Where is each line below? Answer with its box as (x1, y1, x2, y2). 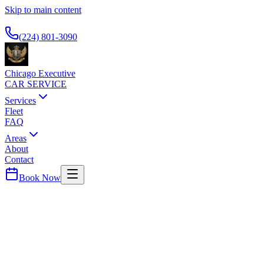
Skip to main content (5, 5, 81, 15)
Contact (5, 154, 34, 164)
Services (5, 95, 36, 105)
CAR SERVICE (5, 79, 67, 89)
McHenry (89, 235, 120, 244)
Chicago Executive (5, 68, 75, 78)
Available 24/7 (5, 15, 59, 25)
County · (120, 235, 154, 244)
